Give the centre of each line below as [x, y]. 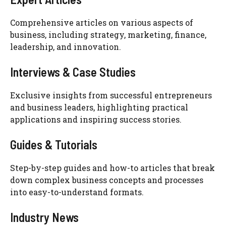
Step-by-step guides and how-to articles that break [112, 168]
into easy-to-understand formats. [77, 192]
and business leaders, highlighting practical [99, 107]
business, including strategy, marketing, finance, [108, 35]
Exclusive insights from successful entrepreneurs [111, 95]
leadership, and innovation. [66, 47]
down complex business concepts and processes [107, 180]
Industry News [44, 217]
